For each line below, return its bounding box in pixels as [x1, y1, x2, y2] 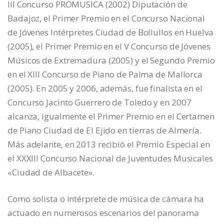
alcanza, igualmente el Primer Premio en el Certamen [7, 110, 214, 122]
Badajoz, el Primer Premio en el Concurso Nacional [7, 12, 205, 24]
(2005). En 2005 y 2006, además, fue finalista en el [7, 82, 202, 94]
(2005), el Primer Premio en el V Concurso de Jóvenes [7, 40, 210, 52]
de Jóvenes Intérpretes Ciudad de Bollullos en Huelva [7, 26, 213, 38]
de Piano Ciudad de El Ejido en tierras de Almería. [7, 124, 201, 136]
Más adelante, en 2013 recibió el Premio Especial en [7, 138, 210, 150]
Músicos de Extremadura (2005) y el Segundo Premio [7, 54, 215, 66]
